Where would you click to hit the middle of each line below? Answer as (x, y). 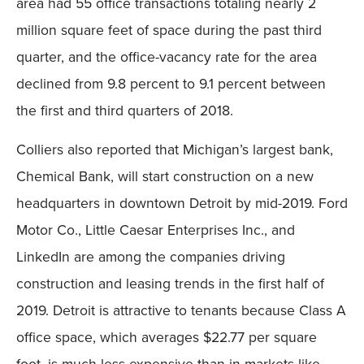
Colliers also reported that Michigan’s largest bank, (175, 149)
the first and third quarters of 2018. (125, 110)
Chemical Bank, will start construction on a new (165, 175)
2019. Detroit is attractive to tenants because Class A (181, 310)
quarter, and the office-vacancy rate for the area (167, 57)
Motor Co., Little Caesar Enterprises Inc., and (156, 229)
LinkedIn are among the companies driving (151, 256)
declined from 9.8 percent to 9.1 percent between (171, 84)
